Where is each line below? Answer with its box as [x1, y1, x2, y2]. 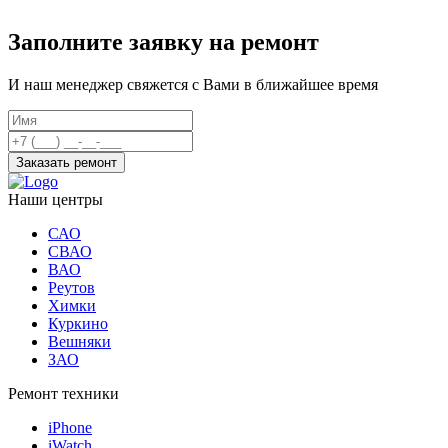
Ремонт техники [8, 385, 119, 403]
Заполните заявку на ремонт [8, 29, 319, 56]
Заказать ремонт [16, 155, 117, 171]
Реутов [48, 279, 95, 297]
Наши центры [8, 191, 103, 209]
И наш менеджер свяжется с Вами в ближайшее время [8, 76, 378, 94]
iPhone [48, 419, 92, 437]
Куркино [48, 315, 108, 333]
